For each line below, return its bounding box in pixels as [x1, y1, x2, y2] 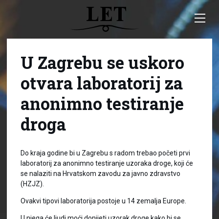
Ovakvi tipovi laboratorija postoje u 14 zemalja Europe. [21, 197, 186, 205]
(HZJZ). [21, 180, 44, 188]
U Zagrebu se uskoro [21, 51, 184, 73]
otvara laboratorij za [21, 72, 183, 94]
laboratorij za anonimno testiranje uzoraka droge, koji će [21, 159, 193, 167]
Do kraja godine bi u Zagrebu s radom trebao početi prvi [21, 149, 190, 157]
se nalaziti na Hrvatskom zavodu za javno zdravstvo [21, 170, 180, 177]
